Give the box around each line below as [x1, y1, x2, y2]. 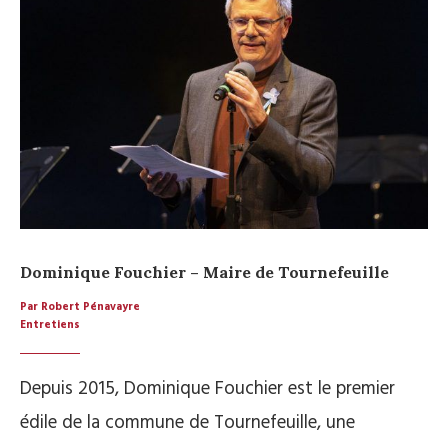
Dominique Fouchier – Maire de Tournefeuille [20, 262, 389, 283]
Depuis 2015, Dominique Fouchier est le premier [20, 374, 395, 405]
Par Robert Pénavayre [20, 298, 140, 317]
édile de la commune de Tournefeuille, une [20, 408, 355, 439]
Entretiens [20, 316, 80, 335]
